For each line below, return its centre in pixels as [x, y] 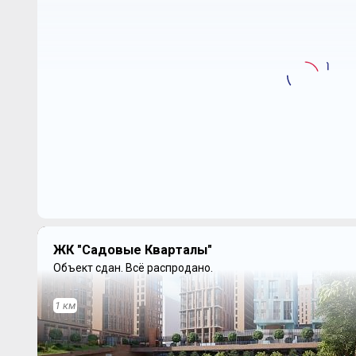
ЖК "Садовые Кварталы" [132, 250]
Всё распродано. [169, 267]
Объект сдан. [89, 267]
